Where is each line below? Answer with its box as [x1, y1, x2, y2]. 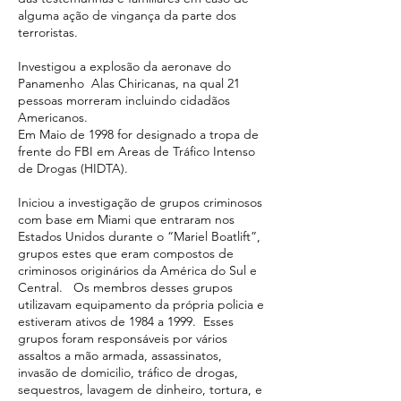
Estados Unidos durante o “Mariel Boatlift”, [18, 228, 260, 244]
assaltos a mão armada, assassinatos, [18, 347, 222, 363]
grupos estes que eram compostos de [18, 245, 234, 261]
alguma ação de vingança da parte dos [18, 7, 236, 23]
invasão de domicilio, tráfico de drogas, [18, 364, 238, 380]
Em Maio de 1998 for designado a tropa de [18, 126, 259, 142]
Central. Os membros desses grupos [18, 279, 233, 295]
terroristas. [18, 24, 81, 40]
